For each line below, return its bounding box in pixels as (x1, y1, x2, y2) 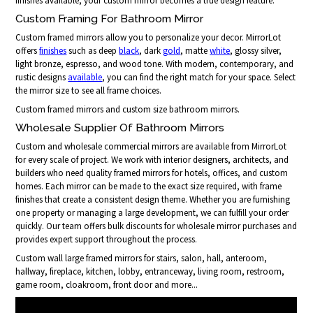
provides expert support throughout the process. (15, 233, 198, 246)
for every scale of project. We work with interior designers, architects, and (15, 154, 289, 166)
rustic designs (15, 71, 68, 84)
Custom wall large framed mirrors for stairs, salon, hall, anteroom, (15, 252, 268, 265)
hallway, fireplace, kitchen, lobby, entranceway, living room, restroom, (15, 265, 285, 278)
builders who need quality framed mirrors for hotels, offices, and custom (15, 167, 289, 180)
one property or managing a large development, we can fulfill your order (15, 207, 289, 219)
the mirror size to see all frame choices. (15, 85, 162, 97)
